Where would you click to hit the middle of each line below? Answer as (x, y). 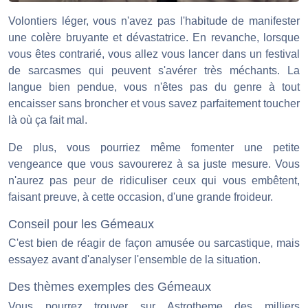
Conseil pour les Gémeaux (81, 223)
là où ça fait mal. (48, 120)
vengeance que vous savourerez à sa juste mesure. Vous (154, 164)
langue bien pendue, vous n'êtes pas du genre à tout (154, 87)
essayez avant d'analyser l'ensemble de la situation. (134, 260)
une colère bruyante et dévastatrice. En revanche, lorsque (154, 37)
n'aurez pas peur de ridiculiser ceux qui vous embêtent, (154, 180)
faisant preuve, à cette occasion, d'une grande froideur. (141, 197)
